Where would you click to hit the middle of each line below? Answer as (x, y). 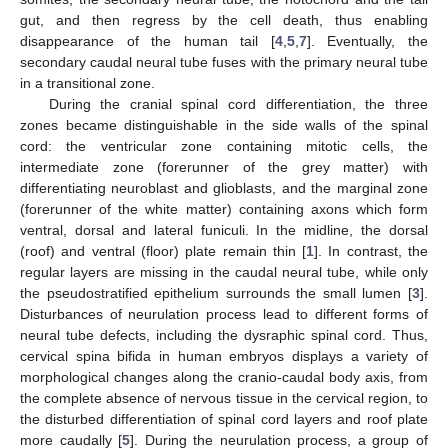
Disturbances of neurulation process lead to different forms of (224, 313)
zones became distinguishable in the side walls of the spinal (224, 124)
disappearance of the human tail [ (147, 40)
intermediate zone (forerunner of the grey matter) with (224, 166)
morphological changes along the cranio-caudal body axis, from (224, 376)
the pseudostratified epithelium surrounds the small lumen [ (216, 292)
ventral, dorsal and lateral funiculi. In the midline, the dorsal (224, 229)
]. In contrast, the (371, 250)
